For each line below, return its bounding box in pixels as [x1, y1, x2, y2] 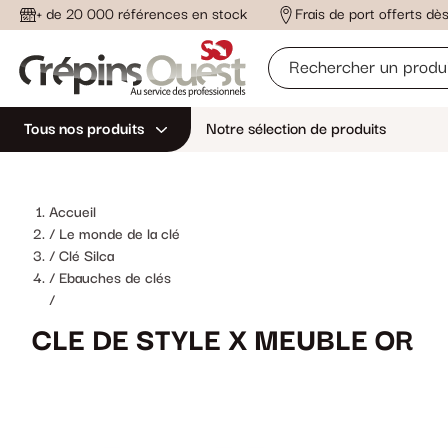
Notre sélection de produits [206, 120, 386, 140]
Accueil [49, 203, 96, 221]
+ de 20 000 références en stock [36, 6, 247, 23]
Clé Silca [59, 247, 114, 265]
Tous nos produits [24, 120, 144, 140]
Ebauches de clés [59, 269, 171, 287]
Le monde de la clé [59, 225, 180, 243]
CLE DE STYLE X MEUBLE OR [32, 324, 414, 358]
